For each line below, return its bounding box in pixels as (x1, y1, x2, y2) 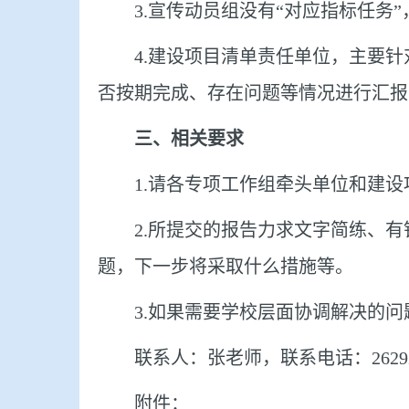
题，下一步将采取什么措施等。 (98, 257, 353, 277)
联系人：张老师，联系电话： (134, 348, 372, 368)
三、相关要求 (134, 129, 244, 149)
